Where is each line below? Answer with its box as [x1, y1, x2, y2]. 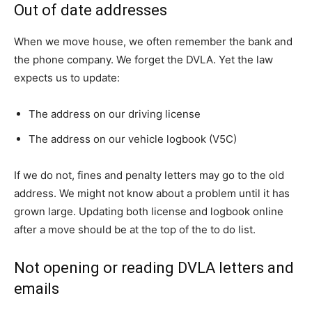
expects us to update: [14, 71, 120, 84]
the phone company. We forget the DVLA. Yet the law [14, 53, 273, 66]
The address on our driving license [29, 107, 201, 120]
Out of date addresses [14, 1, 167, 19]
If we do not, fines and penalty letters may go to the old [14, 169, 284, 182]
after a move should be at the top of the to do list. [14, 223, 256, 236]
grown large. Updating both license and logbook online [14, 205, 283, 218]
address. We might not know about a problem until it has [14, 187, 290, 200]
